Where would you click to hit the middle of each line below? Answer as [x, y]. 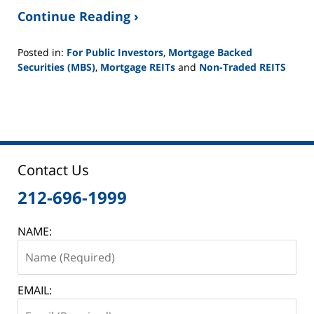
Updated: [39, 81]
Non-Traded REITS [243, 67]
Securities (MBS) [56, 67]
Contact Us [53, 170]
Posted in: [41, 52]
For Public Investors [115, 52]
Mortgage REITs [138, 67]
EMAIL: [35, 290]
